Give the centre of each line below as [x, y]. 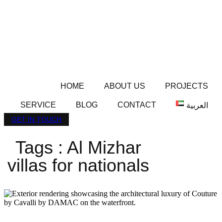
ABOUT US [125, 86]
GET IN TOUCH [36, 119]
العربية [197, 105]
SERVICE [38, 105]
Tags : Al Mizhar [78, 147]
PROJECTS [187, 86]
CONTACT [137, 105]
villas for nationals [78, 165]
